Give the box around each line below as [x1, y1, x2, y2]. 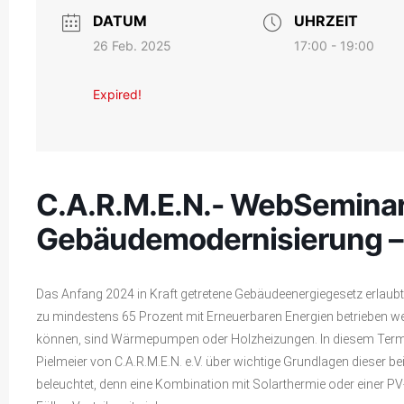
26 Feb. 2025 [92, 37, 171, 53]
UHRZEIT [293, 11, 358, 30]
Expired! [92, 86, 142, 102]
